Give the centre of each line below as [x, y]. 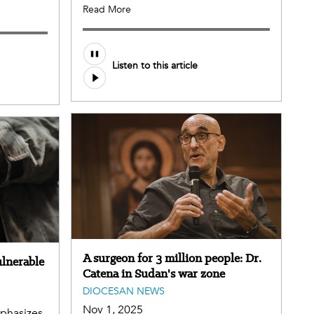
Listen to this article [155, 66]
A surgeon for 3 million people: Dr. [172, 258]
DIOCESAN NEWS [124, 292]
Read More [107, 9]
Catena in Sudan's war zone [154, 274]
